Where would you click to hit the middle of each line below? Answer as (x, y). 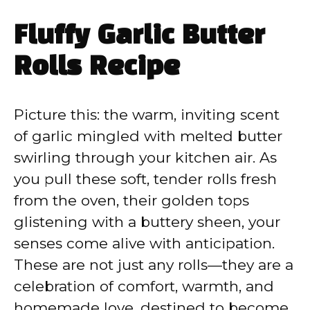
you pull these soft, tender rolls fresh (145, 179)
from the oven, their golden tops (131, 200)
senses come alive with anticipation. (144, 243)
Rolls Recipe (97, 67)
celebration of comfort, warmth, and (144, 286)
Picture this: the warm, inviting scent (147, 115)
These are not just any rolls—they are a (154, 265)
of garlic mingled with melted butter (148, 136)
